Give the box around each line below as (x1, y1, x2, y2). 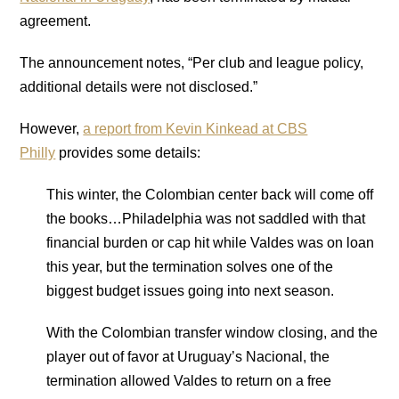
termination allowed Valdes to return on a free (46, 372, 332, 388)
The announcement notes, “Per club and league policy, (20, 54, 364, 70)
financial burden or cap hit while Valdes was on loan (46, 234, 375, 250)
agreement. (20, 12, 92, 28)
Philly (20, 144, 56, 160)
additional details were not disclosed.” (20, 78, 258, 94)
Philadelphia (122, 210, 203, 226)
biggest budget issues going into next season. (46, 282, 335, 298)
